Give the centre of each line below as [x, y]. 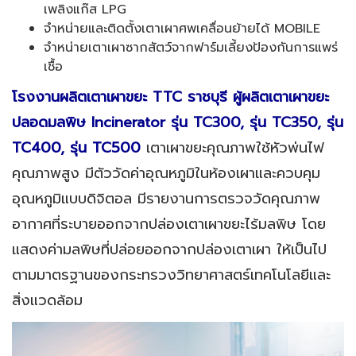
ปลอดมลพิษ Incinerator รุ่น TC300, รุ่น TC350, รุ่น [178, 123]
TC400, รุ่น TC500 [76, 148]
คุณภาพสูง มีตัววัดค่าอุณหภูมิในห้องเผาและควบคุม [166, 174]
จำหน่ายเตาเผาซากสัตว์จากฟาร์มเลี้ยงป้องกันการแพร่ [191, 47]
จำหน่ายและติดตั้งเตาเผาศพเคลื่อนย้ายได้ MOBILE [182, 28]
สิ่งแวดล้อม [47, 301]
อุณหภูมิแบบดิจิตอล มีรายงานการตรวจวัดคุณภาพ [166, 199]
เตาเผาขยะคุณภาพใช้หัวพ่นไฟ [235, 148]
